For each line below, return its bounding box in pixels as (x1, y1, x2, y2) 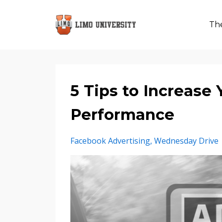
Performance (70, 106, 174, 124)
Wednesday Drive (154, 135, 219, 146)
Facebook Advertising (70, 135, 150, 146)
